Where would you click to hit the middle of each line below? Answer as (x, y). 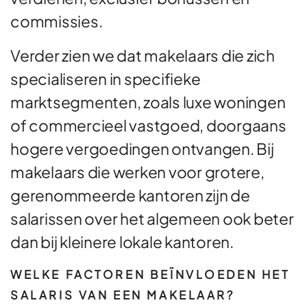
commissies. (57, 21)
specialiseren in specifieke (106, 78)
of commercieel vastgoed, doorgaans (148, 125)
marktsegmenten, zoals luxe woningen (148, 101)
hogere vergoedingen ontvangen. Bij (142, 148)
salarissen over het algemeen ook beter (152, 218)
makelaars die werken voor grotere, (137, 171)
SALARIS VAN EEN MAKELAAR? (123, 295)
